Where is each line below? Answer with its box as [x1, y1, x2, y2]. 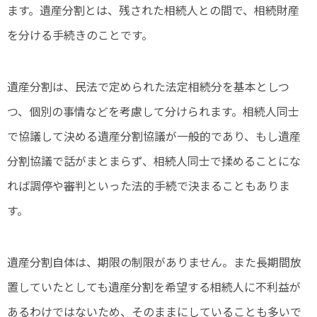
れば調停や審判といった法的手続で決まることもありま [7, 177, 290, 195]
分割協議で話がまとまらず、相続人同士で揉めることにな [7, 152, 301, 170]
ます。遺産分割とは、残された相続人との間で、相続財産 [7, 1, 299, 19]
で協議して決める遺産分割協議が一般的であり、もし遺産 [7, 127, 301, 145]
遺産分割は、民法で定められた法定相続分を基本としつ [7, 78, 289, 96]
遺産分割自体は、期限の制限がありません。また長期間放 [7, 253, 301, 271]
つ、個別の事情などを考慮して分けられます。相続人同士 [7, 103, 299, 120]
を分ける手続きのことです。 [7, 26, 153, 44]
